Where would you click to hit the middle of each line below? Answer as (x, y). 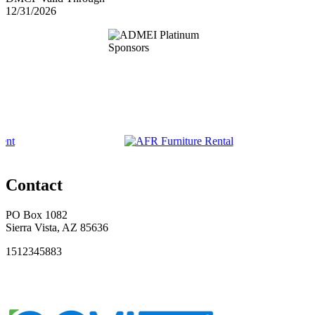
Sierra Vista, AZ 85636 (57, 227)
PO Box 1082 (37, 214)
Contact (34, 185)
